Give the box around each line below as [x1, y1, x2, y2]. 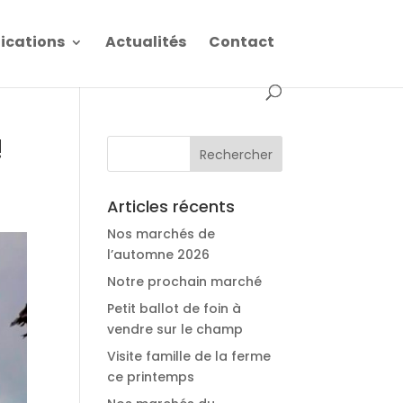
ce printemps [107, 368, 195, 386]
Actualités [105, 31, 187, 52]
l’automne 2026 [107, 246, 210, 264]
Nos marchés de [107, 225, 216, 243]
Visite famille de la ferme [107, 347, 272, 365]
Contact [209, 31, 275, 52]
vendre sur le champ [107, 320, 244, 338]
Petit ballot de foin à [107, 300, 242, 318]
